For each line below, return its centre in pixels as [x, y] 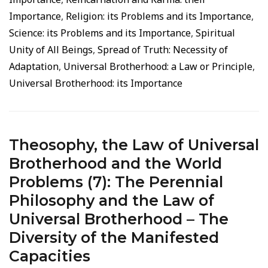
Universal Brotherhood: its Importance [96, 83]
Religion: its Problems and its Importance [159, 16]
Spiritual [215, 33]
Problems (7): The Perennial [116, 182]
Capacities [50, 256]
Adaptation [34, 66]
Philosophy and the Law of [112, 200]
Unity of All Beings [51, 50]
